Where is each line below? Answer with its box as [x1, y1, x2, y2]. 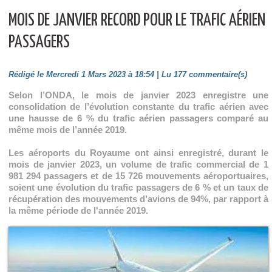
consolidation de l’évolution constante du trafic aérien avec [8, 101, 268, 112]
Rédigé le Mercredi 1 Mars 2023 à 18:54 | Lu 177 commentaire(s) [8, 70, 247, 79]
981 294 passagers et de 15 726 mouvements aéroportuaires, [8, 171, 268, 181]
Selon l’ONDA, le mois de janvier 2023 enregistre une [8, 90, 268, 100]
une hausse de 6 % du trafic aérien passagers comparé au [8, 113, 268, 123]
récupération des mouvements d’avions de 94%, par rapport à [8, 194, 268, 204]
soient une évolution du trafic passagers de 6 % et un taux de [8, 182, 268, 192]
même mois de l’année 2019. [8, 124, 127, 135]
